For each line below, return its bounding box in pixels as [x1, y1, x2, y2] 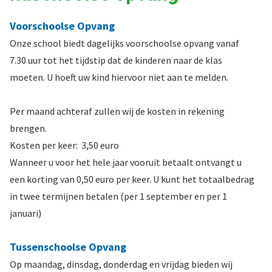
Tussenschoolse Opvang [10, 239, 126, 254]
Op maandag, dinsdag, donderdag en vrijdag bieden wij [10, 257, 233, 270]
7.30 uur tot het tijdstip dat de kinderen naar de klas [10, 53, 222, 66]
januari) [10, 206, 41, 219]
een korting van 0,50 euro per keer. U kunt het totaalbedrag [10, 172, 254, 185]
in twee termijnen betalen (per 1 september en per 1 [10, 189, 227, 202]
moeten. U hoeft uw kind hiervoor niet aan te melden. [10, 70, 228, 83]
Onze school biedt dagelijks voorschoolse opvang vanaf [10, 36, 239, 49]
